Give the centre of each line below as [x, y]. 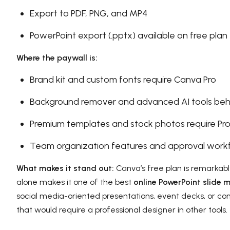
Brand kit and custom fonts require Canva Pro [123, 79]
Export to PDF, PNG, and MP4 [89, 13]
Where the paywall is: [57, 57]
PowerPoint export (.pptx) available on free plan [129, 35]
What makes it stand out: [65, 168]
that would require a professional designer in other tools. [122, 209]
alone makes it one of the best [75, 182]
